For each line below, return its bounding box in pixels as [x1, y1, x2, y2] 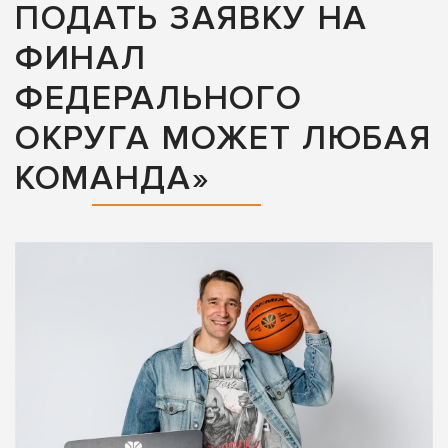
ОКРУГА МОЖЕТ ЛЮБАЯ [15, 118, 432, 160]
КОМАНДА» [15, 158, 211, 200]
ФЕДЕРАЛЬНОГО [15, 78, 303, 120]
